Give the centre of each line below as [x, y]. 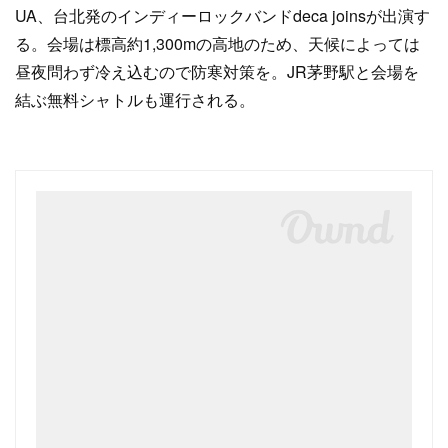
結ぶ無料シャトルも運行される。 [135, 100]
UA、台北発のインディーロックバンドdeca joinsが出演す [222, 16]
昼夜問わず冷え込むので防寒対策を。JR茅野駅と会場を [217, 72]
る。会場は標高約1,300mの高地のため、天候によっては [217, 44]
